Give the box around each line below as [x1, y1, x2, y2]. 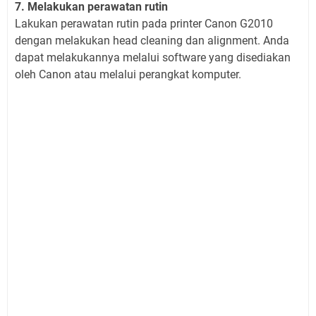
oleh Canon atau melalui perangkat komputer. [15, 68, 241, 81]
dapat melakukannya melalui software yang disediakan [15, 51, 291, 64]
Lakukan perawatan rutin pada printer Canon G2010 [15, 17, 273, 30]
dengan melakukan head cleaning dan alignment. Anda [15, 34, 289, 47]
